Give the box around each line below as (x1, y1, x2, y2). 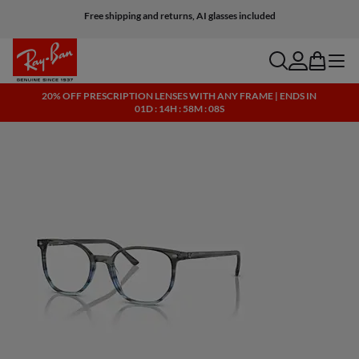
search (269, 50, 305, 65)
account (288, 50, 333, 65)
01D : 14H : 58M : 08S (135, 103, 224, 115)
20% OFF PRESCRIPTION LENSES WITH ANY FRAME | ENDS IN (41, 90, 318, 102)
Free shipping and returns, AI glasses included (83, 10, 276, 22)
